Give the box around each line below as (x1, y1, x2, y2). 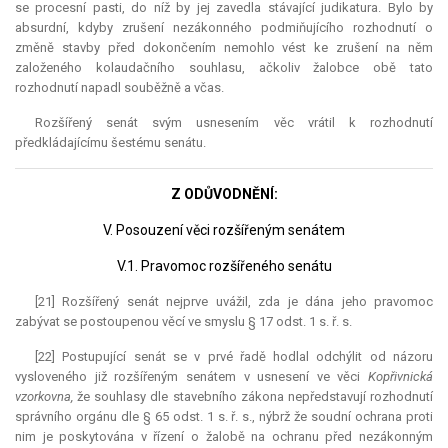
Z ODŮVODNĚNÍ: (170, 186, 278, 203)
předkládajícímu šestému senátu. (15, 135, 206, 151)
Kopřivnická (368, 369, 433, 385)
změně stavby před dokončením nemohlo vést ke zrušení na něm (15, 40, 433, 56)
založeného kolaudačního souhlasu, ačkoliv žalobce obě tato (15, 60, 433, 76)
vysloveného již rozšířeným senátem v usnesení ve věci (15, 369, 368, 385)
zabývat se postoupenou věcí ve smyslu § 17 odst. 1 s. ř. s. (15, 314, 352, 330)
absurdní (15, 20, 66, 36)
